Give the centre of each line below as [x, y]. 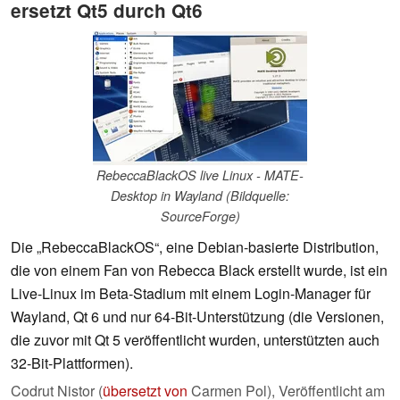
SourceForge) [200, 217]
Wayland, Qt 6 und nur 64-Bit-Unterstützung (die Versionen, [197, 317]
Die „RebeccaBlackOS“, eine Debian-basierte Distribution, [195, 247]
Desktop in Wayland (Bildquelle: [200, 196]
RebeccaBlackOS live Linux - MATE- [200, 175]
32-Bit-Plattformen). [72, 363]
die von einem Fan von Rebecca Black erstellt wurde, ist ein [199, 271]
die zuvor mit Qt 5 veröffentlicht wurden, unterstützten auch [195, 340]
